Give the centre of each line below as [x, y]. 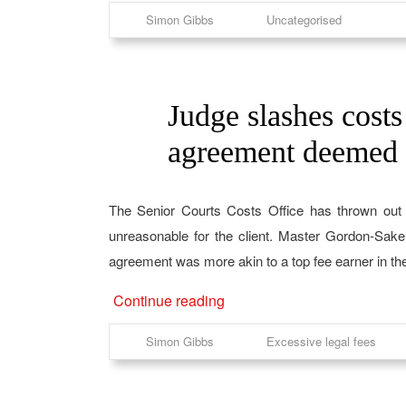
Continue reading [169, 300]
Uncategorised [304, 19]
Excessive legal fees [321, 341]
